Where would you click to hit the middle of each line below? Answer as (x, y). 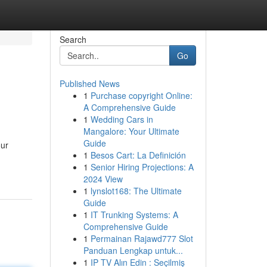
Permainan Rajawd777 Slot (142, 238)
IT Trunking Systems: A (134, 215)
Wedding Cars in (122, 119)
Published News (89, 83)
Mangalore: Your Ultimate (131, 131)
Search (73, 39)
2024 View (103, 179)
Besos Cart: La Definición (138, 155)
